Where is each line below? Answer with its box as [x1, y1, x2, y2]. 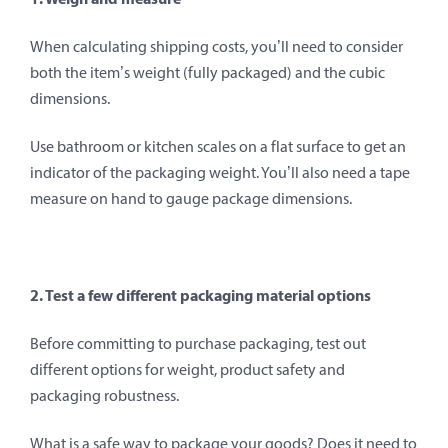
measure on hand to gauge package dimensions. [30, 188, 352, 208]
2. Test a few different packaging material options [30, 284, 371, 305]
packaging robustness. [30, 385, 179, 405]
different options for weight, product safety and [30, 359, 345, 379]
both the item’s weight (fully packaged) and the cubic [30, 62, 385, 82]
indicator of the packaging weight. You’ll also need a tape [30, 162, 410, 182]
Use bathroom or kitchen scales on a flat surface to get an [30, 136, 406, 156]
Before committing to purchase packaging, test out [30, 333, 366, 353]
